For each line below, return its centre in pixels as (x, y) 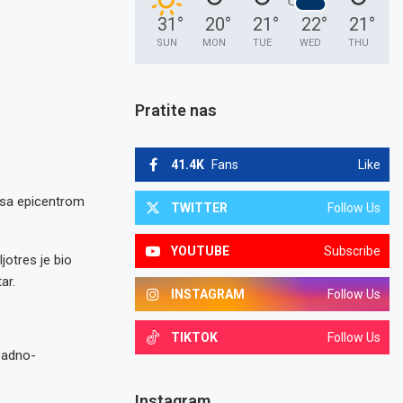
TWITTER (200, 208)
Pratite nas (176, 110)
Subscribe (352, 251)
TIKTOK (195, 337)
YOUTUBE (201, 251)
